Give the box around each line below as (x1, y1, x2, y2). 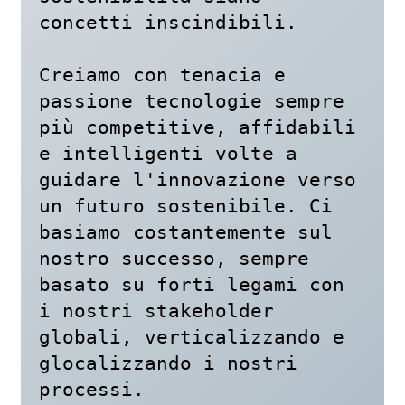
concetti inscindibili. (39, 10, 297, 33)
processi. (39, 377, 145, 400)
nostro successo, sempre (39, 246, 309, 269)
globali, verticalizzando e (39, 325, 344, 348)
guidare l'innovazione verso (39, 167, 356, 191)
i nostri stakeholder (39, 298, 274, 322)
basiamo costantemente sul (39, 220, 333, 243)
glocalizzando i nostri (39, 351, 297, 374)
